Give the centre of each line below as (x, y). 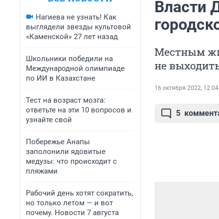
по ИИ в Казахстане (61, 78)
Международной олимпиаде (75, 68)
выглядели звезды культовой (78, 27)
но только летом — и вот (69, 203)
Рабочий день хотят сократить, (79, 193)
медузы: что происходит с (71, 161)
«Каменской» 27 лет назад (72, 37)
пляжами (42, 171)
